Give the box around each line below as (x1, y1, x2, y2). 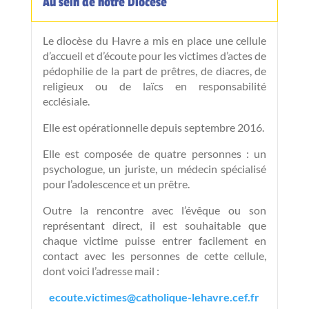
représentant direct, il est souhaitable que (42, 218, 267, 232)
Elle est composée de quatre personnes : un (42, 146, 267, 160)
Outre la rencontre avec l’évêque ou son (42, 203, 267, 217)
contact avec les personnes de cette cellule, (42, 248, 267, 262)
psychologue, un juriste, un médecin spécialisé (42, 161, 267, 175)
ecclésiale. (42, 94, 90, 108)
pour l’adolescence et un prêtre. (42, 177, 190, 190)
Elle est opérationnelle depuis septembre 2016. (42, 120, 264, 134)
